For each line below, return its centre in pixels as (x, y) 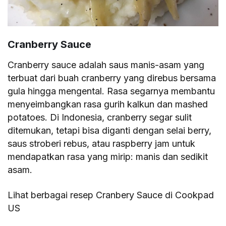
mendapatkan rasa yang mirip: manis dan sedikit (108, 156)
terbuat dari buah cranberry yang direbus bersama (112, 78)
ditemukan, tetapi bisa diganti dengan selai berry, (110, 130)
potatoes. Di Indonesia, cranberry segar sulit (100, 117)
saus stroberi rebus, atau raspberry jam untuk (102, 143)
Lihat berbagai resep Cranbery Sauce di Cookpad (111, 195)
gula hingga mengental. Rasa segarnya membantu (111, 91)
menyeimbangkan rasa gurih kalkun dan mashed (108, 104)
